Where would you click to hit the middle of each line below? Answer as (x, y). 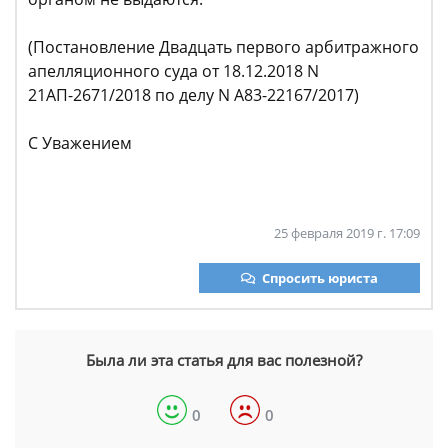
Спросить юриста (320, 278)
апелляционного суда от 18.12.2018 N (173, 71)
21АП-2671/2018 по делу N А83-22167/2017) (193, 95)
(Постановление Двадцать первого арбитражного (223, 47)
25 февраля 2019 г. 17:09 (347, 233)
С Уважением (80, 143)
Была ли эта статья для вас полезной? (224, 360)
